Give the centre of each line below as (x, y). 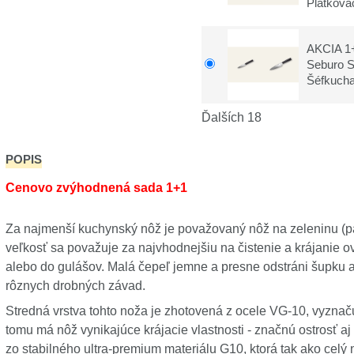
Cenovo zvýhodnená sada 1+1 (96, 188)
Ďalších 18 (232, 117)
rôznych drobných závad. (75, 286)
